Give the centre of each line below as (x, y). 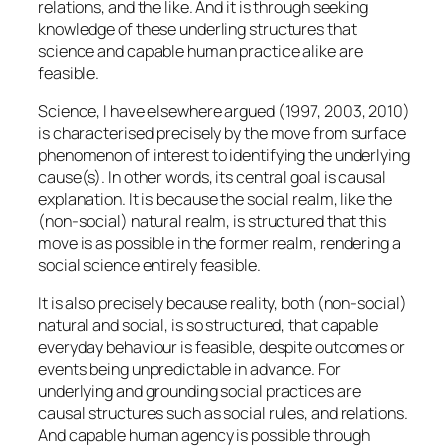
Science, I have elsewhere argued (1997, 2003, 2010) (224, 110)
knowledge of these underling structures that (197, 28)
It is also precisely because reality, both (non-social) (222, 303)
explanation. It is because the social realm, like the (215, 198)
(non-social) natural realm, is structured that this (212, 220)
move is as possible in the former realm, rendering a (219, 242)
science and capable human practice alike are (200, 50)
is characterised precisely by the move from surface (222, 132)
